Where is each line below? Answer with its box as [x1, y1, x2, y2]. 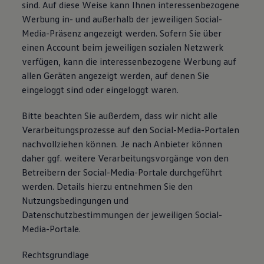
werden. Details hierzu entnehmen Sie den [22, 180, 193, 192]
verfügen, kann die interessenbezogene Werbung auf [22, 55, 237, 67]
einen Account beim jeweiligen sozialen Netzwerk [22, 41, 224, 53]
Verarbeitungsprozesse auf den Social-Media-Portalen [22, 124, 240, 136]
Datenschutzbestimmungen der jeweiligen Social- [22, 209, 223, 220]
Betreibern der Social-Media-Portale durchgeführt [22, 166, 223, 178]
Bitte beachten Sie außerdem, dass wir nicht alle [22, 110, 218, 121]
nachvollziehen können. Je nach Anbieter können [22, 138, 223, 150]
